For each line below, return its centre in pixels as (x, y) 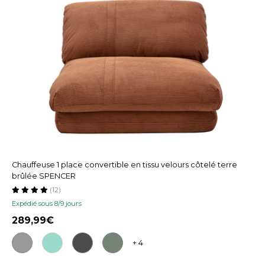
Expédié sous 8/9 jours (47, 203)
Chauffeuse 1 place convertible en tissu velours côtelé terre (125, 164)
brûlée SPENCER (44, 176)
